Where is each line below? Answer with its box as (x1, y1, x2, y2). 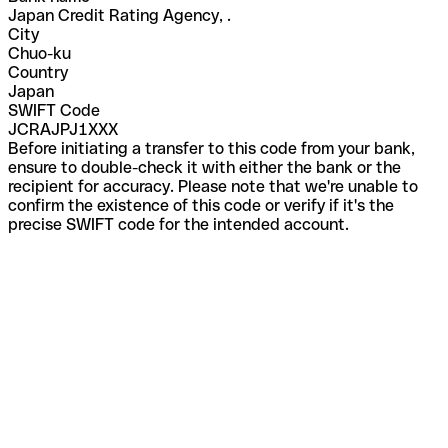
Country (8, 62, 68, 82)
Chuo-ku (8, 43, 71, 63)
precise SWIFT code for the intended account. (8, 214, 349, 234)
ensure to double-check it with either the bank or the (8, 157, 401, 177)
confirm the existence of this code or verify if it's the (8, 195, 394, 215)
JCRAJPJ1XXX (8, 119, 118, 139)
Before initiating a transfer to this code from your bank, (8, 138, 415, 158)
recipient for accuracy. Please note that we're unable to (8, 176, 418, 196)
